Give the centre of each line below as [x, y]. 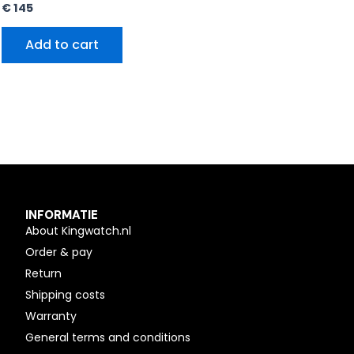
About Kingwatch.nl [78, 231]
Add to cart [62, 45]
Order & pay [59, 252]
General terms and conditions [108, 338]
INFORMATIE [62, 215]
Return [43, 274]
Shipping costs [65, 295]
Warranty [51, 316]
